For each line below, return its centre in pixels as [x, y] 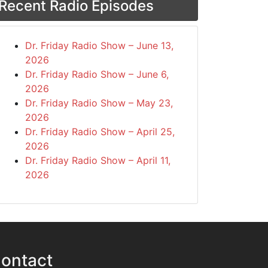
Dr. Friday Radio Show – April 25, [100, 132]
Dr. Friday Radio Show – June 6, [97, 74]
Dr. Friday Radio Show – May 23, [99, 103]
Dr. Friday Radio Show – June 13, [100, 45]
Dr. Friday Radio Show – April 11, [98, 160]
